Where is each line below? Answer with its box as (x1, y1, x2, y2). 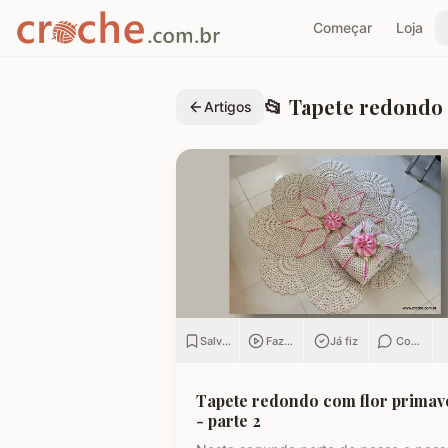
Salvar (200, 333, 233, 348)
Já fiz (329, 333, 358, 348)
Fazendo (266, 333, 312, 348)
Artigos (204, 98, 252, 115)
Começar (312, 19, 372, 36)
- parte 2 (196, 409, 261, 431)
